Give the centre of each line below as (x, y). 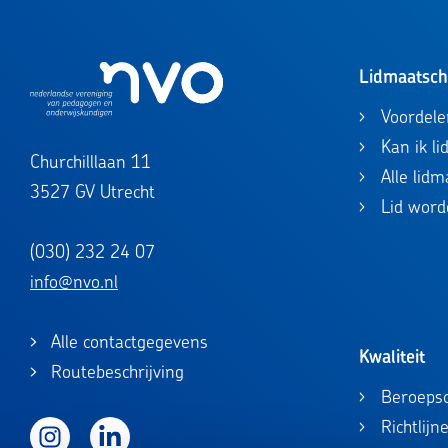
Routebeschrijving (117, 372)
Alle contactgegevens (129, 342)
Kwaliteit (391, 357)
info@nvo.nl (74, 282)
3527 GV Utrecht (92, 192)
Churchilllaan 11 (90, 162)
